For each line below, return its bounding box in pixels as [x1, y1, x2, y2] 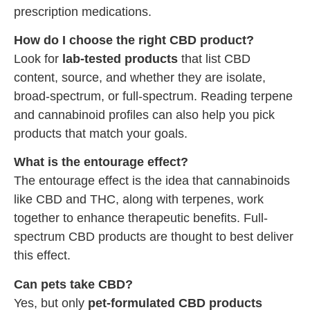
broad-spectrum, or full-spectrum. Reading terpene [14, 89, 293, 103]
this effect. [14, 248, 71, 263]
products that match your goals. [14, 126, 188, 140]
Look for [14, 51, 62, 66]
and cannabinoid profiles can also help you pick [14, 107, 275, 122]
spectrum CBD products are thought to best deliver [14, 230, 293, 244]
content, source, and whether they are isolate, [14, 70, 266, 84]
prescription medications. [14, 4, 152, 19]
